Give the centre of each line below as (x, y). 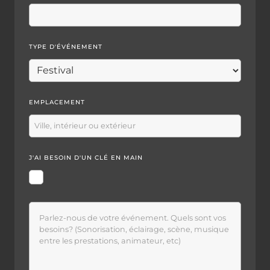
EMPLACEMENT (57, 102)
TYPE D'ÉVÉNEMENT (66, 46)
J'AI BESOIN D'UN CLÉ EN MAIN (86, 157)
